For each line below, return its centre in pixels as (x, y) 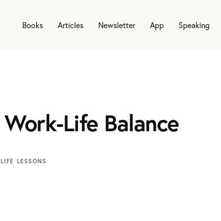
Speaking (194, 25)
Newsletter (117, 25)
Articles (71, 25)
